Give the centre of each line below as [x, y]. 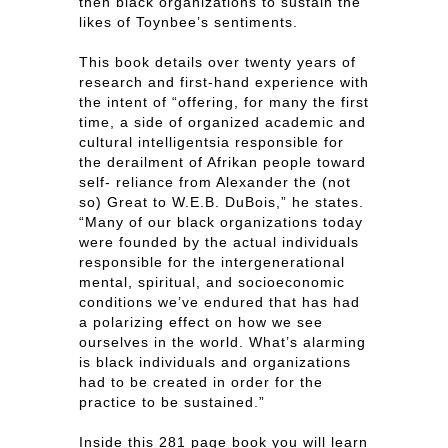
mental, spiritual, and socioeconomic [212, 282]
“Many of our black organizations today [221, 222]
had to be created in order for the [201, 382]
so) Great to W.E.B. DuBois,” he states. [221, 202]
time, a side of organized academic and [222, 122]
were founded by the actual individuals [219, 242]
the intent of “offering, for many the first [224, 102]
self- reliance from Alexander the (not [215, 182]
